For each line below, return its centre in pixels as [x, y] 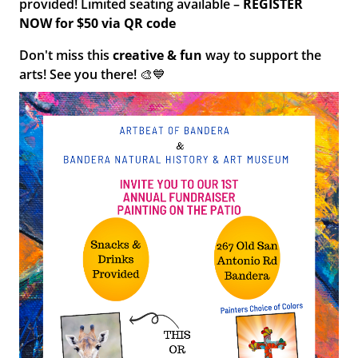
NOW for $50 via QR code [98, 23]
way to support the [262, 55]
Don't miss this [66, 55]
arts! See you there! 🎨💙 [93, 74]
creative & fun [158, 55]
